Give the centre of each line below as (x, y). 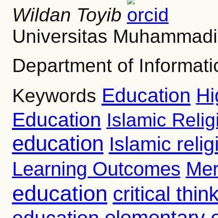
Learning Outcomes (96, 169)
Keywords (54, 96)
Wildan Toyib (67, 15)
